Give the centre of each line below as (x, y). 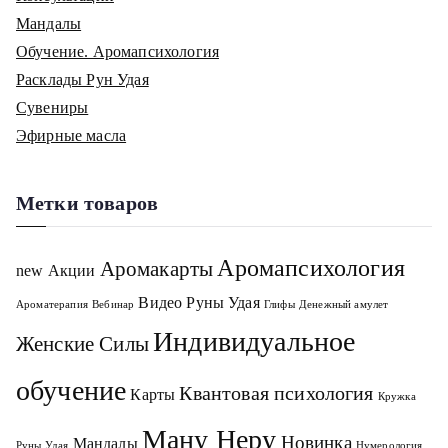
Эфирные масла (71, 135)
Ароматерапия (52, 304)
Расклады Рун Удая (82, 79)
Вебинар (113, 304)
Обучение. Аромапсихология (117, 51)
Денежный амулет (343, 304)
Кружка (396, 396)
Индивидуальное (254, 341)
